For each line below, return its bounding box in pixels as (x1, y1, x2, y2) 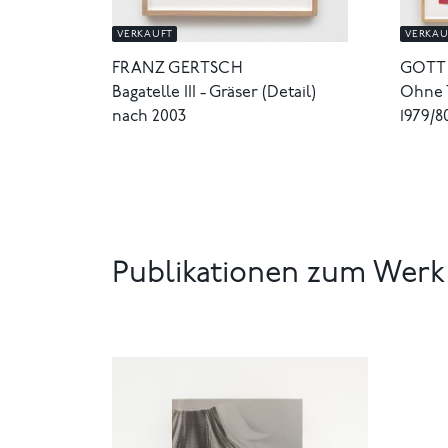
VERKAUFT (117, 30, 173, 41)
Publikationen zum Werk (112, 260, 445, 291)
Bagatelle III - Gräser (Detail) (112, 85, 316, 102)
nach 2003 (112, 109, 186, 126)
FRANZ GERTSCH (112, 61, 244, 78)
